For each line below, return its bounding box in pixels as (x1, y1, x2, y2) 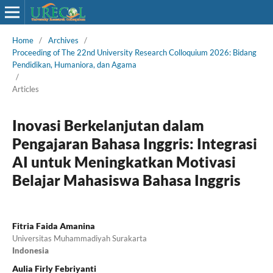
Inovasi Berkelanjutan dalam (12, 116, 204, 134)
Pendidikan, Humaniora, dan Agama (12, 59, 136, 69)
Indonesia (12, 245, 49, 255)
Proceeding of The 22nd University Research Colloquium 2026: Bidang (12, 47, 257, 57)
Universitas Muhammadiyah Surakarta (12, 233, 147, 243)
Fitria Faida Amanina (12, 220, 95, 231)
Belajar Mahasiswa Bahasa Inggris (12, 171, 241, 189)
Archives (48, 35, 79, 45)
